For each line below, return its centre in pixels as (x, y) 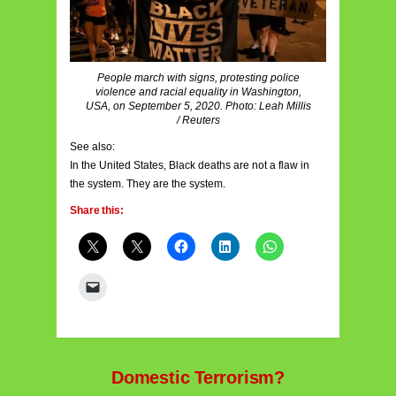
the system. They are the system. (148, 184)
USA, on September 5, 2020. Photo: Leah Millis (198, 107)
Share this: (97, 211)
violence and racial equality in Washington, (198, 92)
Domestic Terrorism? (198, 378)
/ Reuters (198, 121)
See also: (92, 147)
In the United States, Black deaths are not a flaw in (190, 166)
